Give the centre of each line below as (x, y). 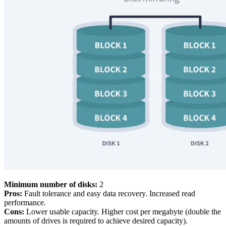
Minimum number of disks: (51, 184)
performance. (25, 202)
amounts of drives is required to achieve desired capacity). (96, 220)
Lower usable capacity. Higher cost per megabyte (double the (123, 211)
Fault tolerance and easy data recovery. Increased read (109, 193)
